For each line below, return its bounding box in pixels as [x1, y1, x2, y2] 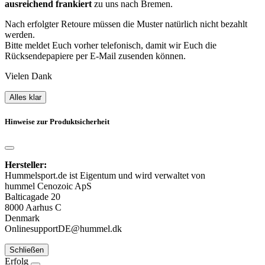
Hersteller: [5, 159, 47, 170]
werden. [5, 30, 35, 40]
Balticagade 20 [5, 191, 60, 202]
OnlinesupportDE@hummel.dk [5, 223, 122, 234]
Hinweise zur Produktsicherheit [5, 117, 109, 126]
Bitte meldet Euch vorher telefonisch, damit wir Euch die [5, 40, 216, 51]
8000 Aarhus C [5, 202, 62, 212]
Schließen [9, 245, 44, 254]
